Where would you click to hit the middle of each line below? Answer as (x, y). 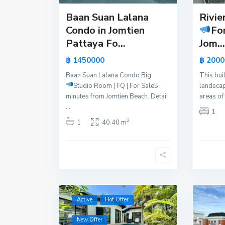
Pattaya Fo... (96, 44)
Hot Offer (117, 200)
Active (85, 200)
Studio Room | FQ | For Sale (114, 86)
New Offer (90, 220)
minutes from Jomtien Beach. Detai (116, 97)
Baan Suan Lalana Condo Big (108, 76)
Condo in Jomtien (105, 31)
